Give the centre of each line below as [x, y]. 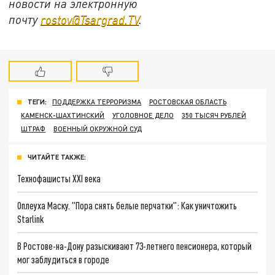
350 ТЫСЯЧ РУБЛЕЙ [214, 115]
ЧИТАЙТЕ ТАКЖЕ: [57, 157]
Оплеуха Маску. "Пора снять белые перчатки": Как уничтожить [127, 205]
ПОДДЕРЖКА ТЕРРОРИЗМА [97, 102]
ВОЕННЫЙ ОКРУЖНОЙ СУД [98, 129]
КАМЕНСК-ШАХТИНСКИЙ [63, 115]
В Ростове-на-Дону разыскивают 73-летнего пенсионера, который [135, 246]
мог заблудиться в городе [64, 259]
